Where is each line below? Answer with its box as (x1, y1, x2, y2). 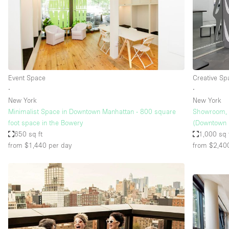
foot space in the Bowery (8, 119, 83, 127)
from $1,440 (8, 141, 47, 150)
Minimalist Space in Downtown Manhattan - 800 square (8, 107, 176, 116)
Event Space (8, 74, 45, 82)
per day (47, 141, 72, 150)
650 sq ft (14, 130, 43, 139)
